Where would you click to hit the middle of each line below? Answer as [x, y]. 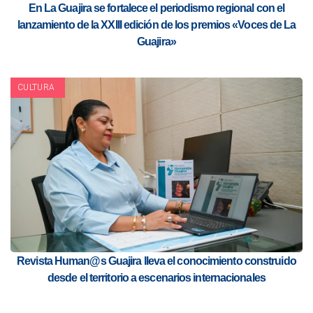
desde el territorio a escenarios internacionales [156, 278]
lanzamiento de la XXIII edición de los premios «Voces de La [156, 25]
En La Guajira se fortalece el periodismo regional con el [156, 8]
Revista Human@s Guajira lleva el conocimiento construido [156, 261]
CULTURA [36, 88]
